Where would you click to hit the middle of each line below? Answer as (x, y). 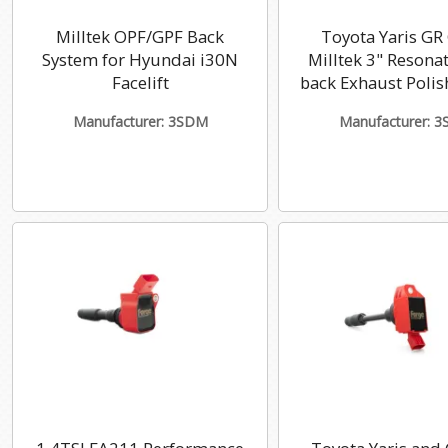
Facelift (140, 82)
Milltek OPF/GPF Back (140, 36)
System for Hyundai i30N (140, 59)
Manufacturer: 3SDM (140, 122)
